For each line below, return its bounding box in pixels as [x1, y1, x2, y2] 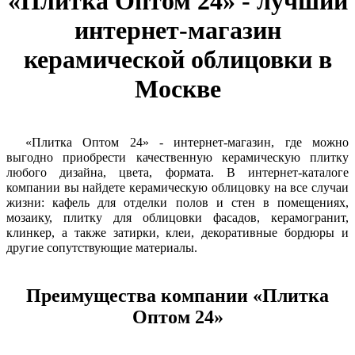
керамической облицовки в [23, 44, 332, 74]
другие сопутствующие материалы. [6, 241, 200, 255]
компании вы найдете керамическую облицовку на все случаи [6, 181, 349, 195]
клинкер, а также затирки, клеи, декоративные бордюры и [6, 226, 349, 240]
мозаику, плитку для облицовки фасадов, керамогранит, [6, 211, 349, 225]
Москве [134, 74, 221, 103]
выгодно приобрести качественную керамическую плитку [6, 151, 349, 165]
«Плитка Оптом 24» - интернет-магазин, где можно [25, 136, 349, 150]
